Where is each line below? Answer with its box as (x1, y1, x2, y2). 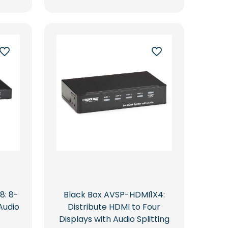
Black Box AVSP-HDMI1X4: (63, 188, 165, 201)
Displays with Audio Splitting (59, 213, 169, 225)
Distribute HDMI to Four (68, 201, 161, 213)
